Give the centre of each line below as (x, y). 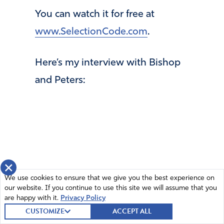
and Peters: (60, 80)
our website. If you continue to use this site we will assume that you (111, 188)
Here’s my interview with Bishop (108, 63)
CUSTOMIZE (45, 211)
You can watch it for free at (95, 15)
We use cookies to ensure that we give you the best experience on (109, 178)
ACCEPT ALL (132, 211)
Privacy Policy (83, 198)
